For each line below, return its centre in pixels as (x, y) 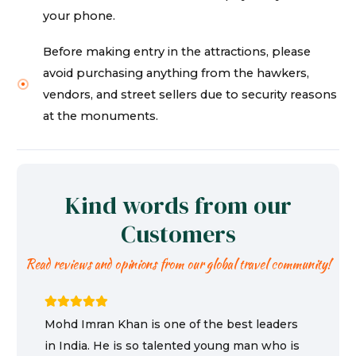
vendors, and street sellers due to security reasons (190, 94)
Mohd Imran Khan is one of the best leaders (171, 325)
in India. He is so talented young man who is (172, 346)
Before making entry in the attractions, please (177, 51)
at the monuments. (101, 116)
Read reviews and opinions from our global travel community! (178, 264)
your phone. (79, 15)
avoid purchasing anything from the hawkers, (176, 73)
